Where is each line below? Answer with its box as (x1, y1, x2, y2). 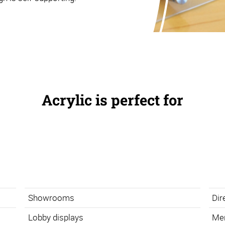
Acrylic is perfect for (42, 90, 183, 109)
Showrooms (28, 192, 74, 204)
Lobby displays (28, 211, 83, 223)
